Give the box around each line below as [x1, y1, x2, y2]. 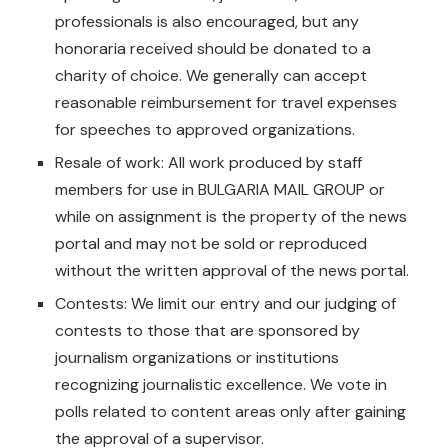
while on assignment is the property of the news [55, 205, 407, 227]
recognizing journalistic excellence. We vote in [55, 373, 387, 395]
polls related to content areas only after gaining [55, 400, 406, 422]
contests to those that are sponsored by [55, 319, 360, 341]
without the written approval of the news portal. [55, 259, 409, 281]
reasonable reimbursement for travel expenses [55, 91, 397, 113]
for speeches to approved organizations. [55, 118, 355, 140]
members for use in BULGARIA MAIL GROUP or [55, 178, 385, 200]
